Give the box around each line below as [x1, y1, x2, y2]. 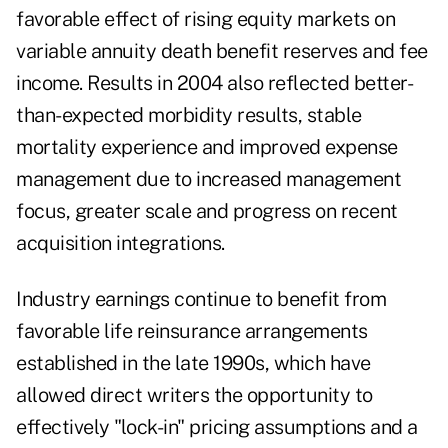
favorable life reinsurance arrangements [16, 319, 368, 344]
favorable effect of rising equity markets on [16, 7, 395, 32]
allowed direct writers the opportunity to [16, 383, 373, 408]
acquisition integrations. [16, 231, 225, 256]
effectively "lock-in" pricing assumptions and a [16, 415, 418, 440]
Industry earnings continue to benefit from [16, 287, 386, 312]
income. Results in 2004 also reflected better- [16, 71, 413, 96]
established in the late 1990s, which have [16, 351, 371, 376]
